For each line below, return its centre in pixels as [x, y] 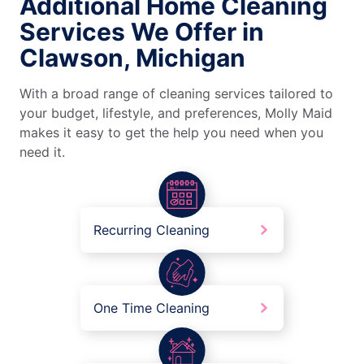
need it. [42, 152]
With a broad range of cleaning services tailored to [176, 94]
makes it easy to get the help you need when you [171, 133]
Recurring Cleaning [152, 230]
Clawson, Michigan [132, 58]
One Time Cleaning [152, 308]
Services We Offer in [142, 32]
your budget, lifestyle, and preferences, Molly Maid [176, 113]
